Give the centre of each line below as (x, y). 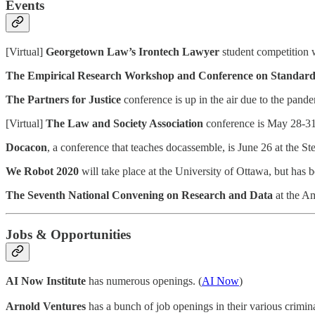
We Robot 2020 (42, 171)
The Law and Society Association (124, 123)
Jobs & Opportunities (68, 235)
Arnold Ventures (46, 306)
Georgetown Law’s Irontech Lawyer (134, 51)
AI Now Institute (47, 281)
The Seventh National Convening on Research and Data (139, 195)
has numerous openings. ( (145, 281)
